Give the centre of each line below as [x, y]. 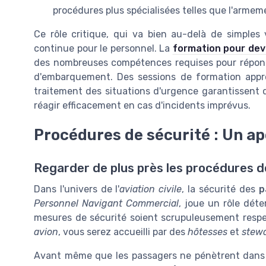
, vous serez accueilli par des [123, 232]
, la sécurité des [220, 189]
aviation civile [151, 189]
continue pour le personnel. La [103, 49]
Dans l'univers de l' [77, 189]
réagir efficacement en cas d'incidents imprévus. [142, 106]
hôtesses [208, 232]
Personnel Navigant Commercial [106, 204]
